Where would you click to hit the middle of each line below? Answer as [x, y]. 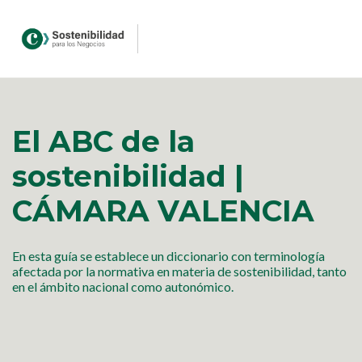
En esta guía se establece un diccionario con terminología [168, 256]
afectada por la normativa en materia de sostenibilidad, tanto [179, 271]
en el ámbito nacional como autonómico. [123, 287]
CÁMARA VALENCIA [163, 210]
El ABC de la [103, 141]
